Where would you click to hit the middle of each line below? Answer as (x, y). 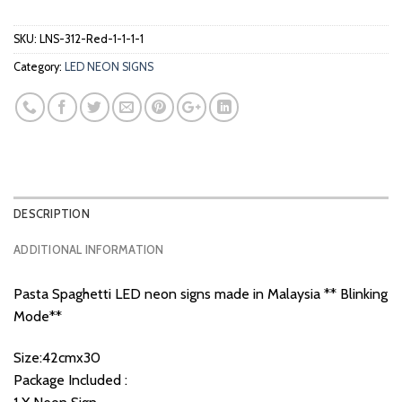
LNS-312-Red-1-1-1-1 (92, 39)
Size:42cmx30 (57, 357)
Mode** (38, 317)
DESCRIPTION (52, 214)
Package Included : (70, 380)
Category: (39, 67)
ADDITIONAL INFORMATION (89, 250)
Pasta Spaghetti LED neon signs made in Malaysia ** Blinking (201, 294)
